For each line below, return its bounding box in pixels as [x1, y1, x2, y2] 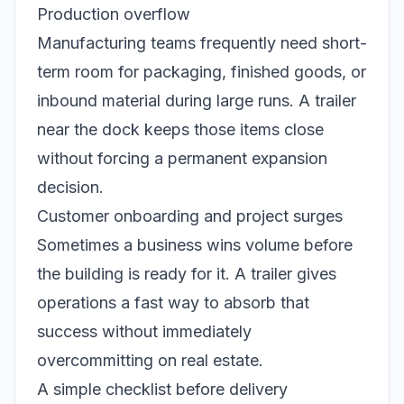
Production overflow [37, 5, 190, 24]
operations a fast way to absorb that [37, 293, 309, 313]
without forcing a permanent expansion [37, 149, 327, 169]
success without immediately [37, 322, 252, 342]
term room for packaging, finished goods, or [37, 62, 366, 82]
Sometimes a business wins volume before [37, 235, 353, 255]
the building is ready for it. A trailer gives [37, 264, 336, 284]
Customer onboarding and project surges [37, 207, 343, 226]
